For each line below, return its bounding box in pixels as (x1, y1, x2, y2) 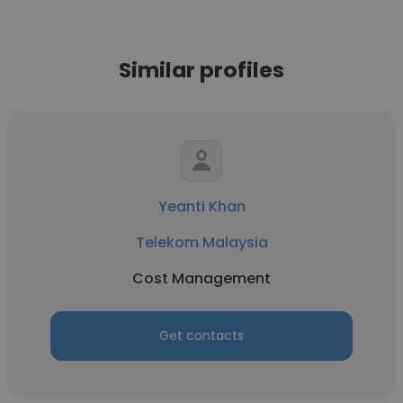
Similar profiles (119, 55, 284, 85)
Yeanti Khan (157, 196, 246, 217)
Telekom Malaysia (135, 232, 268, 253)
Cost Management (132, 268, 271, 289)
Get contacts (159, 327, 244, 345)
